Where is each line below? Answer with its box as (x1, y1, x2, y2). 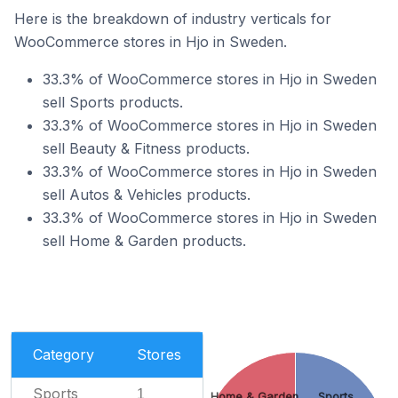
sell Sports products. (43, 93, 183, 111)
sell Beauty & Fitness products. (43, 139, 250, 157)
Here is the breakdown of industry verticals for (14, 10, 331, 28)
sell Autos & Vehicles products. (43, 186, 251, 203)
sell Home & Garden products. (43, 232, 246, 250)
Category (33, 345, 94, 363)
